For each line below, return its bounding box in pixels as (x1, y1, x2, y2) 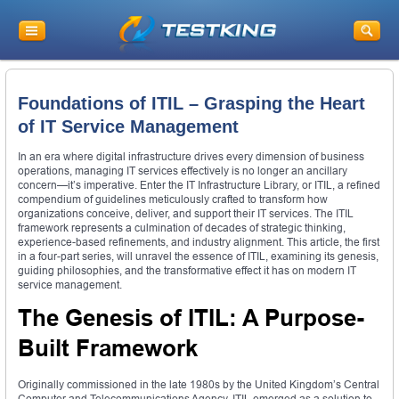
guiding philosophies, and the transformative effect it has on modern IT (18, 264, 356, 278)
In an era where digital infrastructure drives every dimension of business (18, 150, 364, 164)
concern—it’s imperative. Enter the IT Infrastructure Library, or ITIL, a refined (18, 178, 380, 192)
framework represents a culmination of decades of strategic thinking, (18, 221, 346, 235)
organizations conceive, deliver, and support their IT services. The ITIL (18, 207, 354, 221)
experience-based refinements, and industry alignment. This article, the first (18, 235, 379, 249)
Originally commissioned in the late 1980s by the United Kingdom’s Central (18, 378, 379, 392)
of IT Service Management (18, 116, 239, 136)
